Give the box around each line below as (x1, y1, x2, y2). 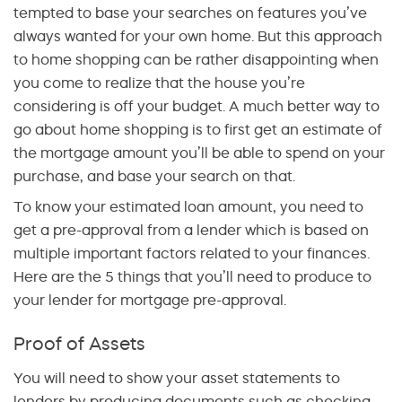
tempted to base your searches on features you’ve (13, 3, 367, 22)
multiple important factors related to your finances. (13, 243, 370, 262)
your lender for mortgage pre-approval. (13, 290, 286, 309)
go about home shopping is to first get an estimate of (13, 119, 382, 138)
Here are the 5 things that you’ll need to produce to (13, 267, 371, 285)
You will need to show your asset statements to (13, 368, 340, 387)
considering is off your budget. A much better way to (13, 96, 380, 115)
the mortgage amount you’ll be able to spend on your (13, 143, 385, 162)
